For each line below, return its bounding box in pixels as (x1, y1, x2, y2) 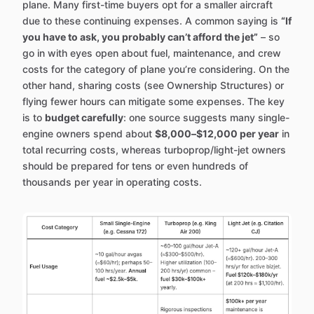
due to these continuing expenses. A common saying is (22, 15, 281, 27)
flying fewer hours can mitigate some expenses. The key (22, 95, 285, 108)
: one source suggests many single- (123, 111, 289, 124)
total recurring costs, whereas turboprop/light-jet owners (22, 144, 286, 156)
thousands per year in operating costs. (22, 176, 202, 189)
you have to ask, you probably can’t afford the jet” (22, 31, 258, 43)
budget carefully (45, 111, 123, 124)
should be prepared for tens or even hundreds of (22, 160, 248, 172)
